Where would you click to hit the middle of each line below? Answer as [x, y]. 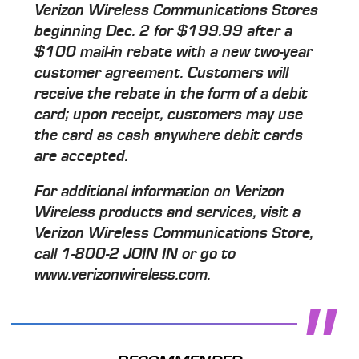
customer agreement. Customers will [162, 73]
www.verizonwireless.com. [123, 275]
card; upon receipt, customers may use [169, 115]
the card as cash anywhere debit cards [169, 136]
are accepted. [82, 157]
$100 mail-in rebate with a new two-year [174, 52]
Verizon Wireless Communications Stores [177, 11]
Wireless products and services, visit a [168, 213]
